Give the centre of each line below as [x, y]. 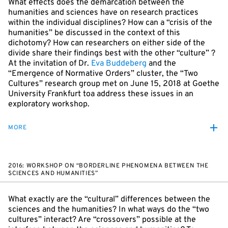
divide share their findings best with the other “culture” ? [112, 53]
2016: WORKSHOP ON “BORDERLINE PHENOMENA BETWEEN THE [108, 166]
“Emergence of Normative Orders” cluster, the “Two [103, 74]
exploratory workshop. [49, 104]
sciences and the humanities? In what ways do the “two [109, 210]
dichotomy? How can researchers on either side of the [107, 43]
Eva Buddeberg [119, 64]
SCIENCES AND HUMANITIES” [53, 174]
